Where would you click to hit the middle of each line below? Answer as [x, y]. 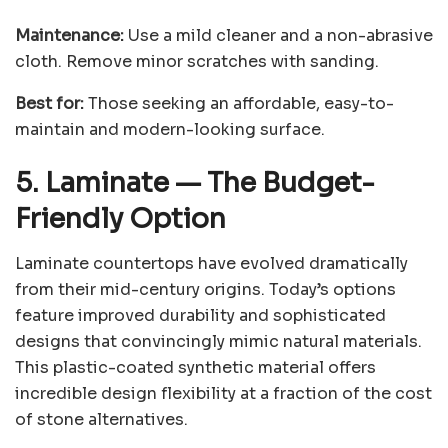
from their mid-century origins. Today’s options [205, 289]
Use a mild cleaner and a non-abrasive [278, 35]
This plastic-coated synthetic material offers [195, 367]
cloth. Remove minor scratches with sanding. [197, 61]
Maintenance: [69, 35]
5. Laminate [95, 183]
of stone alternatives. [101, 419]
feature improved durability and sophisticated [200, 315]
